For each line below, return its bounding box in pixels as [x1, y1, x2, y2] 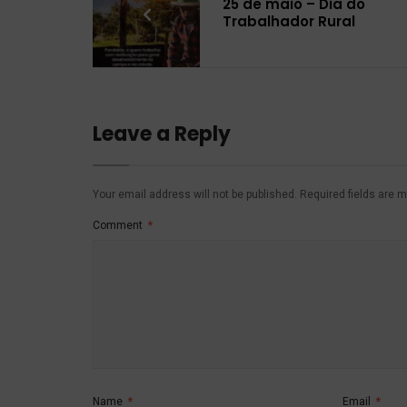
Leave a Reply [93, 119, 231, 148]
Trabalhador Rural [222, 11, 355, 31]
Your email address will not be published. [93, 187, 297, 201]
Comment [93, 218, 145, 232]
